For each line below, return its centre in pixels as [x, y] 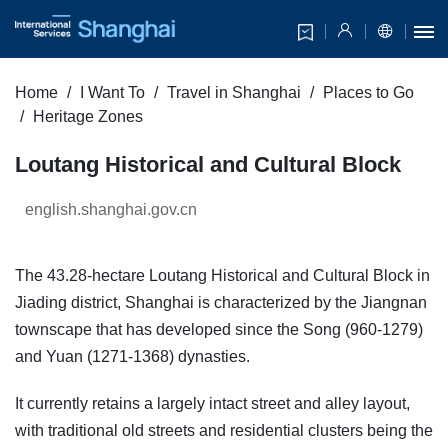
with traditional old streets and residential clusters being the [224, 431]
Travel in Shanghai [234, 93]
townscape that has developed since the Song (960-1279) [219, 330]
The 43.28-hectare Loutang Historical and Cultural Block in [222, 276]
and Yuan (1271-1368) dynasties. [132, 357]
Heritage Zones [88, 117]
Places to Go [368, 93]
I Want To [112, 93]
